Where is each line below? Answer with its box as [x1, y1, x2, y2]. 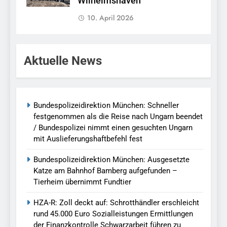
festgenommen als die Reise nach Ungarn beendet [33, 112, 203, 122]
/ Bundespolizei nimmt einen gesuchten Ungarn [33, 123, 193, 133]
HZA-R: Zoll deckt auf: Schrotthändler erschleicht [33, 198, 199, 208]
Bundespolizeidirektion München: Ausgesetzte [33, 155, 190, 165]
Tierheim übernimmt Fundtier [33, 177, 131, 187]
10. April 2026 [87, 13, 134, 23]
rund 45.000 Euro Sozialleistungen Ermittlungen [33, 209, 193, 219]
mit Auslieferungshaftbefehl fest [33, 134, 142, 144]
